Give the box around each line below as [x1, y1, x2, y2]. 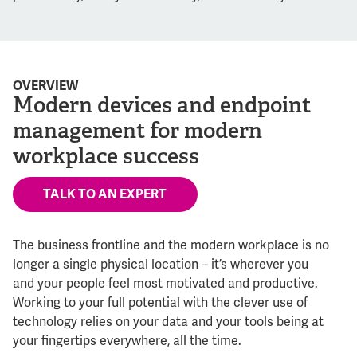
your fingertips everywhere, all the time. [13, 333, 241, 350]
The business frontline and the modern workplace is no [13, 237, 329, 254]
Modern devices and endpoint [13, 92, 311, 120]
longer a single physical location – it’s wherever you [13, 257, 308, 273]
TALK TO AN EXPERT [43, 186, 167, 203]
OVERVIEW [13, 78, 78, 95]
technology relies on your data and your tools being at [13, 314, 324, 331]
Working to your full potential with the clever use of [13, 295, 308, 312]
